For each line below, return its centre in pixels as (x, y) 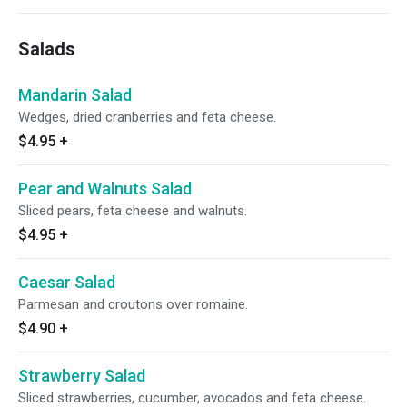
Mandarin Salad (75, 95)
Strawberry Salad (82, 376)
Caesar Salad (67, 282)
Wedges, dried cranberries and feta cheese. (147, 117)
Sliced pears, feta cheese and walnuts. (133, 211)
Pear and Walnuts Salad (105, 189)
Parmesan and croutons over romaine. (133, 304)
